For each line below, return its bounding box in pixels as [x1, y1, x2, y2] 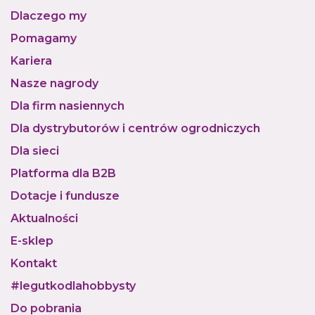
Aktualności [11, 212, 78, 225]
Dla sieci [11, 144, 59, 157]
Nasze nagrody [11, 77, 98, 90]
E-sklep [11, 234, 53, 247]
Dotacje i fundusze [11, 189, 120, 202]
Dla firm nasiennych [11, 99, 124, 112]
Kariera [11, 54, 52, 67]
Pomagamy [11, 32, 77, 45]
